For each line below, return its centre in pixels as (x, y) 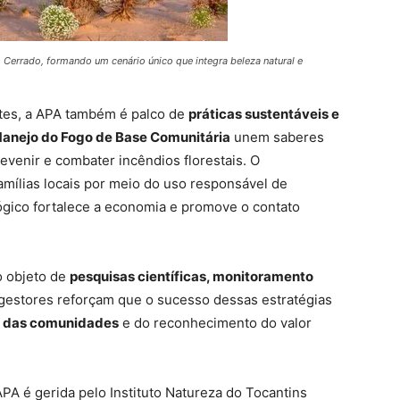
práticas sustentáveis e (264, 114)
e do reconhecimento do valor (215, 323)
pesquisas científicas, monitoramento (192, 277)
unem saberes (277, 137)
